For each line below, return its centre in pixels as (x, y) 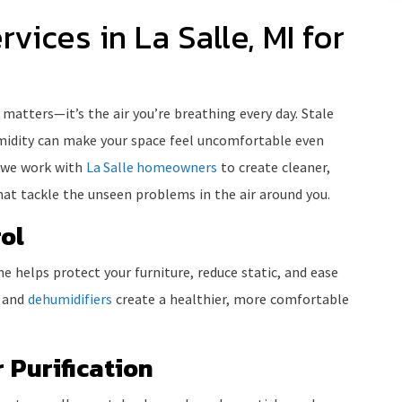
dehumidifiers (70, 299)
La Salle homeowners (152, 167)
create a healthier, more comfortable (231, 299)
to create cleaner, (274, 167)
